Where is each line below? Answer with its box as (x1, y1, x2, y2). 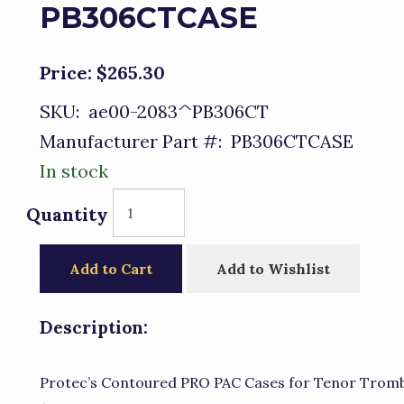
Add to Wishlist (216, 260, 330, 278)
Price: (40, 61, 92, 84)
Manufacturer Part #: (40, 130, 222, 152)
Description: (40, 317, 148, 338)
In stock (40, 160, 108, 182)
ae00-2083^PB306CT (79, 100, 269, 123)
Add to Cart (69, 260, 152, 278)
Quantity (26, 203, 108, 225)
